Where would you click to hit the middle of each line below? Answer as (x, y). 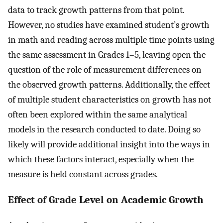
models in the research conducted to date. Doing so (104, 130)
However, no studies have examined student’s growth (109, 25)
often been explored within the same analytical (98, 115)
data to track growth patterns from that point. (96, 10)
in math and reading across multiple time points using (111, 40)
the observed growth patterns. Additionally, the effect (109, 85)
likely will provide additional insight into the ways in (109, 145)
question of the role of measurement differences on (105, 70)
